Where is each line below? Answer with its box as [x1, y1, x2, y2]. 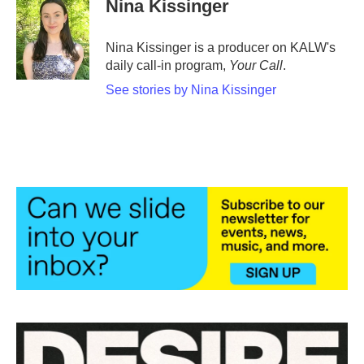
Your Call [229, 58, 283, 72]
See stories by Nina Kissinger [106, 83, 276, 97]
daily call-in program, [106, 58, 229, 72]
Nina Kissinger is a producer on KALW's [106, 41, 336, 54]
